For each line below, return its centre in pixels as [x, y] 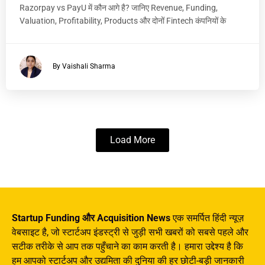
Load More [132, 140]
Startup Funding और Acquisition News [91, 218]
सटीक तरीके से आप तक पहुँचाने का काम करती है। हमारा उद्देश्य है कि [127, 247]
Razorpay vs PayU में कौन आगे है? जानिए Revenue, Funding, [119, 8]
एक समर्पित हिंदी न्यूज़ [207, 218]
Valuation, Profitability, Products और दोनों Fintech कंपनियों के [123, 21]
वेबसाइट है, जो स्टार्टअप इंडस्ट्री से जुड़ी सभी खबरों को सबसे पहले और [130, 232]
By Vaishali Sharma [84, 67]
